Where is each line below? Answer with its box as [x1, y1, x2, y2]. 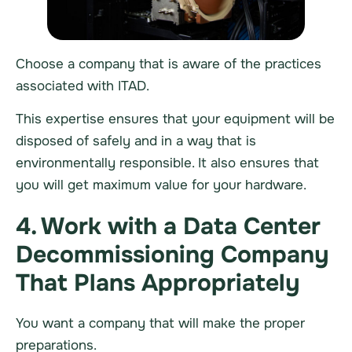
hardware [245, 177, 303, 194]
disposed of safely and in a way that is [16, 133, 256, 150]
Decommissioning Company [16, 240, 328, 270]
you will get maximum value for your [16, 177, 245, 194]
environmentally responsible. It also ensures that [16, 155, 319, 172]
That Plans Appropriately [16, 268, 299, 299]
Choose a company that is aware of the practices [16, 55, 321, 72]
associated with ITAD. [16, 77, 149, 94]
